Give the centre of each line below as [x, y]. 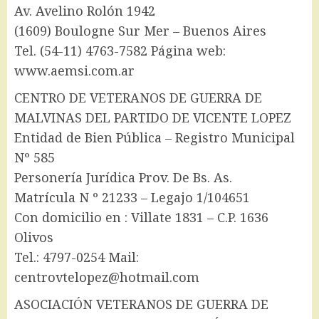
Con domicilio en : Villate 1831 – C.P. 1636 [141, 218]
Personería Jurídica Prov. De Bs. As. [123, 178]
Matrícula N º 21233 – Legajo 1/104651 [132, 198]
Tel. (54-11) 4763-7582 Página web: [120, 51]
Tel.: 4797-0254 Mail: [77, 257]
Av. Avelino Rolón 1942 [85, 11]
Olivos [34, 237]
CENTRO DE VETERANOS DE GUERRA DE [138, 98]
